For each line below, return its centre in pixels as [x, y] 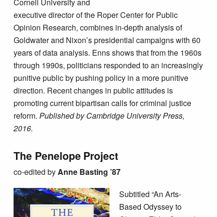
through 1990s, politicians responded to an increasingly [108, 65]
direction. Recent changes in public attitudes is [93, 91]
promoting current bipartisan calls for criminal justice [103, 103]
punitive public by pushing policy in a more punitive [101, 78]
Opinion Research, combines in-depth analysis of [98, 28]
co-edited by [36, 172]
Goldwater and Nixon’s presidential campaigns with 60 [107, 40]
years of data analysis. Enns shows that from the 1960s [108, 53]
